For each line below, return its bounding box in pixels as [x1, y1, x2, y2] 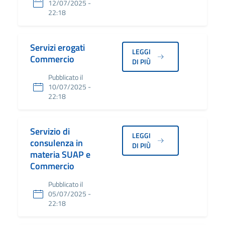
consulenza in [30, 136, 83, 150]
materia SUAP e [30, 148, 90, 161]
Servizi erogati [30, 41, 85, 54]
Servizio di [30, 125, 70, 138]
